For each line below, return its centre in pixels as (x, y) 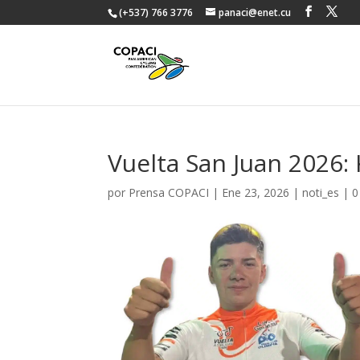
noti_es (321, 192)
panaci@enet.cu (255, 12)
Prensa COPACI (169, 192)
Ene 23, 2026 (256, 192)
